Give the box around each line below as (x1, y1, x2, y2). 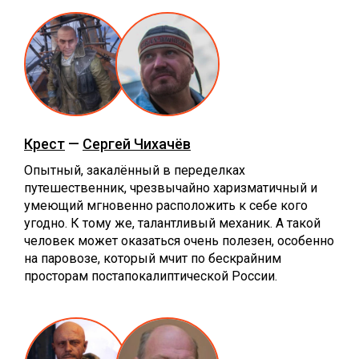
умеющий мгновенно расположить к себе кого (24, 197, 308, 213)
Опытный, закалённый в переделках (24, 162, 245, 178)
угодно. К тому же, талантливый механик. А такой (24, 215, 321, 231)
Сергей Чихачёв (83, 135, 191, 152)
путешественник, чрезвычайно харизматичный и (24, 179, 317, 196)
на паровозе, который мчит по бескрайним (24, 250, 281, 266)
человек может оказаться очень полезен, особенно (24, 232, 334, 248)
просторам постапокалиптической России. (24, 268, 277, 284)
